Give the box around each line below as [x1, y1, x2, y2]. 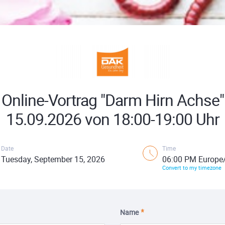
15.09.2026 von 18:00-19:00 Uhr [6, 108, 219, 130]
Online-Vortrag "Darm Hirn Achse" [1, 89, 224, 110]
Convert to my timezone [162, 164, 221, 171]
